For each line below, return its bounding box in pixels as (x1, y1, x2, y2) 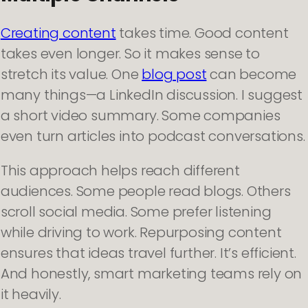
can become (206, 65, 297, 85)
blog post (142, 65, 207, 85)
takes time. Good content (115, 23, 289, 43)
